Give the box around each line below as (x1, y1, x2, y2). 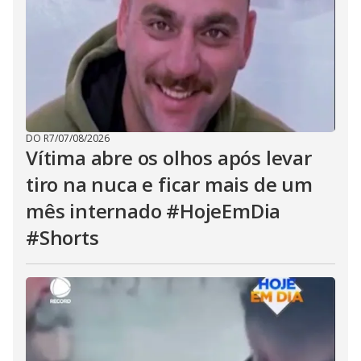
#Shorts (26, 224, 99, 251)
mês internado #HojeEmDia (26, 197, 281, 224)
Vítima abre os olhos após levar (26, 144, 312, 171)
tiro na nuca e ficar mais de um (26, 171, 313, 197)
